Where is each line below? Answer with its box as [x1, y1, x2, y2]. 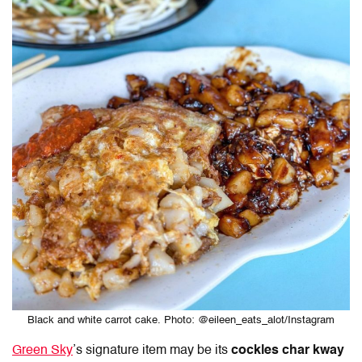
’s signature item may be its [73, 343, 231, 357]
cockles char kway [231, 343, 344, 357]
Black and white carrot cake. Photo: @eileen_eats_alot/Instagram [27, 314, 335, 326]
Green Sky [12, 343, 73, 357]
